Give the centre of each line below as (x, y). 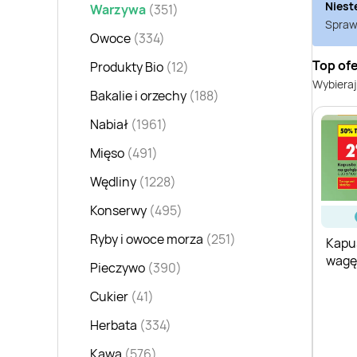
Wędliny (113, 182)
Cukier (109, 297)
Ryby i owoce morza (147, 239)
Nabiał (109, 125)
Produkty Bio (127, 67)
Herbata (114, 326)
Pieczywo (118, 268)
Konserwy (118, 211)
